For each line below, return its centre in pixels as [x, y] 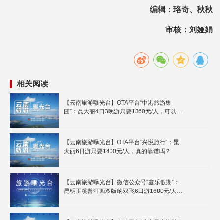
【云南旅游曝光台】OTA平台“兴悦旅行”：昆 [122, 143]
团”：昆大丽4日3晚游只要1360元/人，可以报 [123, 112]
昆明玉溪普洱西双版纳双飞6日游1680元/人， [123, 191]
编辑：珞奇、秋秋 [181, 10]
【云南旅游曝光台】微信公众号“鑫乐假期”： [122, 182]
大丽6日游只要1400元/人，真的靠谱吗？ [117, 151]
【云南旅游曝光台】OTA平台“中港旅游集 [118, 103]
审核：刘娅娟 [189, 30]
